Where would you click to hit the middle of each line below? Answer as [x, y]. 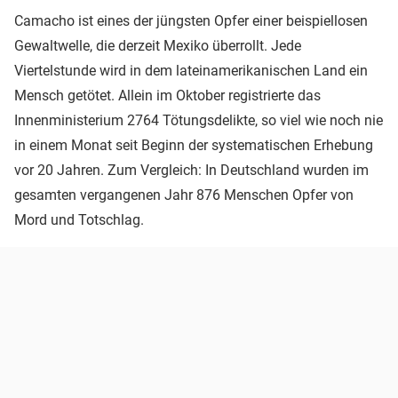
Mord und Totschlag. [79, 219]
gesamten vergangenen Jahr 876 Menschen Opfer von [184, 195]
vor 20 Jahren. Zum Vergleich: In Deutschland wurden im [191, 170]
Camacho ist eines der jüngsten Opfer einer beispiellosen [191, 20]
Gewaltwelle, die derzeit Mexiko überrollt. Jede [158, 45]
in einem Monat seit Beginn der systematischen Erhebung [194, 145]
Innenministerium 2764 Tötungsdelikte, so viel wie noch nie [199, 120]
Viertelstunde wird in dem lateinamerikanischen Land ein [191, 70]
